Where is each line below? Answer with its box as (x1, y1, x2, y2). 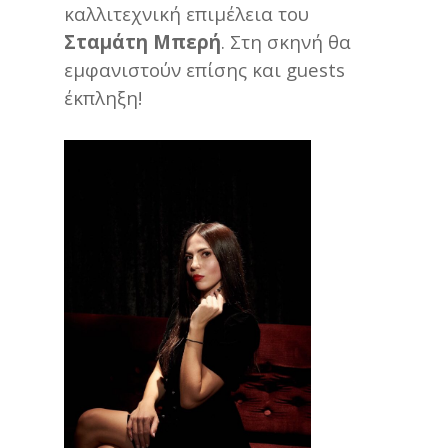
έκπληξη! (64, 84, 142, 110)
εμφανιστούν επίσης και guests (64, 56, 345, 82)
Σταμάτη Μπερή (64, 28, 221, 54)
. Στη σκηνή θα (221, 28, 351, 54)
